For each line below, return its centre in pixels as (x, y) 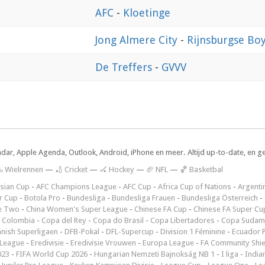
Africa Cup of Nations (195, 187)
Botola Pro (42, 198)
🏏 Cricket (71, 170)
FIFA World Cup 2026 (52, 254)
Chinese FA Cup (161, 209)
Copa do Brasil (118, 221)
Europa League (168, 243)
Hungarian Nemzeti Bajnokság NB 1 (154, 254)
